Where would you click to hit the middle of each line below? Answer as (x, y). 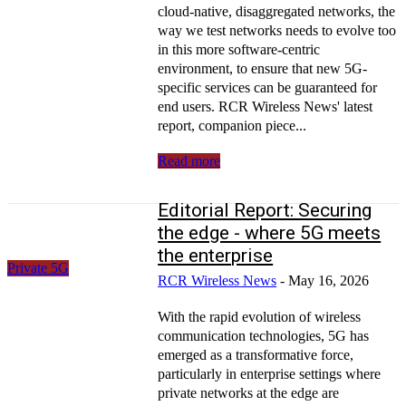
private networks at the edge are (249, 392)
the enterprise (216, 255)
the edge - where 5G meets (270, 232)
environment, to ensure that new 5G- (263, 68)
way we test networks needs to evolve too (277, 30)
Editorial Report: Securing (265, 210)
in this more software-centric (239, 49)
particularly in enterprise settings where (270, 373)
